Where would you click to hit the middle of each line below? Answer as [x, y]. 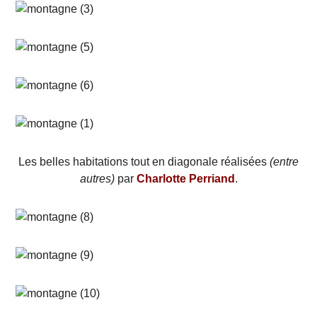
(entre [284, 161]
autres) [97, 178]
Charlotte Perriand [185, 178]
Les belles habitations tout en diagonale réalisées [144, 161]
